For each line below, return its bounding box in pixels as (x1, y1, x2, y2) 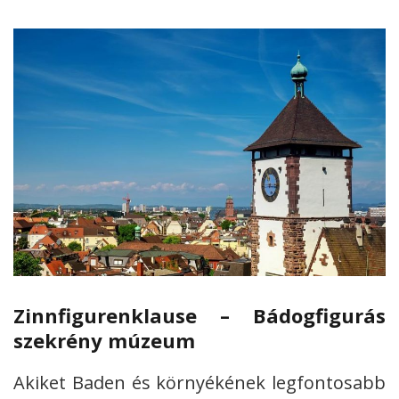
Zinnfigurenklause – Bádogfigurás (13, 302, 386, 330)
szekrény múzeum (13, 327, 195, 354)
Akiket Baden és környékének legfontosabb (13, 370, 386, 395)
